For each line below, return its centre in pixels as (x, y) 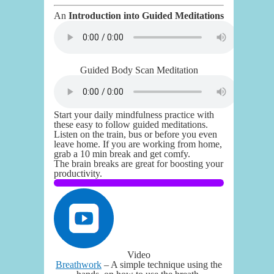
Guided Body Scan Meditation (139, 70)
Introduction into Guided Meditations (145, 15)
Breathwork (79, 264)
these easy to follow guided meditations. (132, 124)
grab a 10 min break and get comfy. (123, 154)
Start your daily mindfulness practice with (134, 114)
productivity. (79, 173)
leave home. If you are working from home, (138, 144)
